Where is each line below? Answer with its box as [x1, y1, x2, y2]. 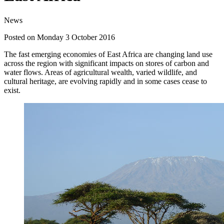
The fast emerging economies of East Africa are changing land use [4, 49, 212, 58]
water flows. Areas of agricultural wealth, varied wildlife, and [4, 67, 197, 76]
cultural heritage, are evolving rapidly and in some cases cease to [4, 76, 207, 85]
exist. [4, 85, 20, 94]
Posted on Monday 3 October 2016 [4, 32, 115, 41]
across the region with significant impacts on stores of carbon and [4, 58, 209, 67]
